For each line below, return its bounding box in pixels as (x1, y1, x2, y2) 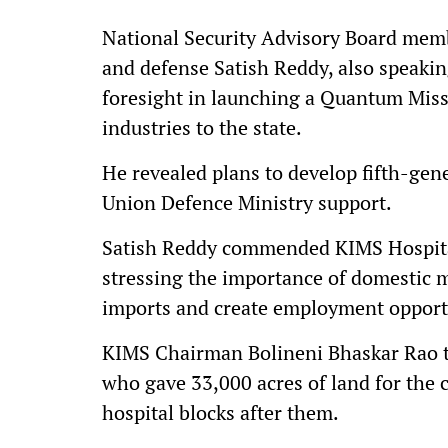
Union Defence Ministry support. (102, 189, 392, 216)
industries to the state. (102, 114, 302, 141)
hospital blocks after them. (102, 399, 339, 426)
